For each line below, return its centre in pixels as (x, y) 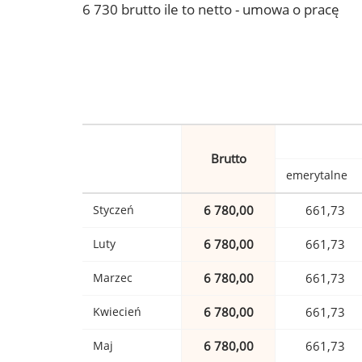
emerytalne (317, 175)
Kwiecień (117, 312)
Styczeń (114, 210)
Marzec (113, 278)
